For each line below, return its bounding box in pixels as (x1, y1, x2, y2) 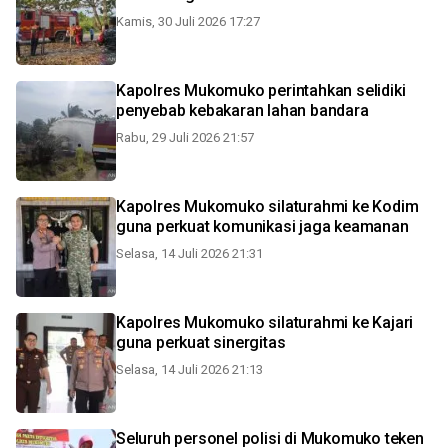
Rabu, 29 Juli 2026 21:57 (116, 130, 254, 145)
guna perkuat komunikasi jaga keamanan (116, 217, 409, 236)
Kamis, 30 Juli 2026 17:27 (116, 14, 260, 29)
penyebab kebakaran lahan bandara (116, 101, 369, 120)
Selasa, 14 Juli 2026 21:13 (116, 362, 263, 377)
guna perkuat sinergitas (116, 333, 286, 352)
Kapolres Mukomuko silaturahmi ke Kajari (116, 313, 414, 332)
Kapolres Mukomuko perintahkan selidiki (116, 81, 406, 100)
